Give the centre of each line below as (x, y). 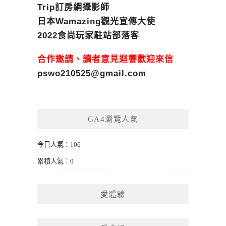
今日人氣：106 (59, 144)
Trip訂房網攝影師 (73, 7)
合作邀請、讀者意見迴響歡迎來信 (105, 59)
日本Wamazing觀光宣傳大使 (96, 21)
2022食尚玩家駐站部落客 (88, 35)
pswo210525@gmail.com (92, 73)
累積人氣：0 (55, 161)
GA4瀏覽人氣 (113, 119)
